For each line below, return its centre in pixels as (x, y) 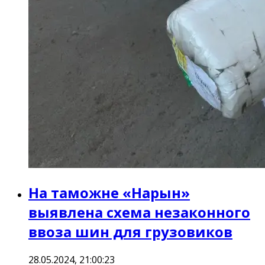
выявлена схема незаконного (139, 212)
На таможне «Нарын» (109, 193)
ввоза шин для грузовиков (130, 232)
